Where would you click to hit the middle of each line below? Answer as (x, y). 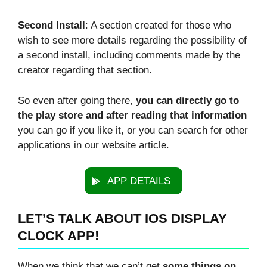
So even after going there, (77, 100)
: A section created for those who (158, 26)
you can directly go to (187, 100)
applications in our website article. (94, 145)
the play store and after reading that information (132, 115)
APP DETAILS (139, 181)
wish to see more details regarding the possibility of (132, 41)
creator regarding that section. (85, 70)
